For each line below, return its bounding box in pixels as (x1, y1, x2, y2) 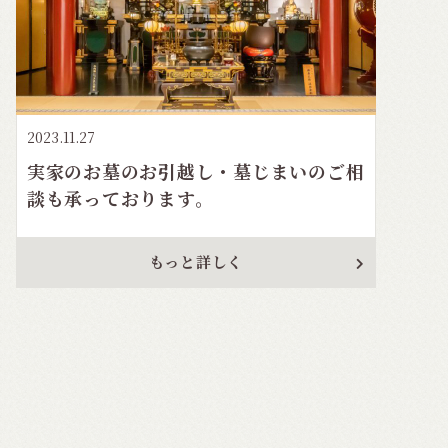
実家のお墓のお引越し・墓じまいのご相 (26, 157, 365, 184)
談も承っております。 (26, 184, 214, 211)
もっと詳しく (148, 250, 244, 272)
